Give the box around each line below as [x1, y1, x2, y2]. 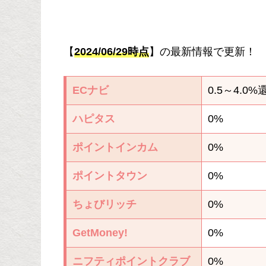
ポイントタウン [72, 170, 147, 182]
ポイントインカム [72, 141, 158, 154]
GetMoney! [72, 227, 128, 239]
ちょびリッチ [72, 198, 137, 211]
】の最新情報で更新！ [149, 46, 256, 58]
